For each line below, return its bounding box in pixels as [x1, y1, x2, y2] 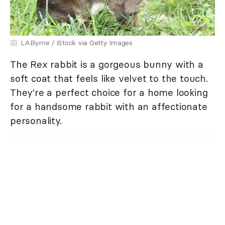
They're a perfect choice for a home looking [10, 86, 208, 98]
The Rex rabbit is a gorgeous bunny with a [10, 58, 203, 70]
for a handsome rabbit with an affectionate [10, 100, 207, 113]
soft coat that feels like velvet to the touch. [10, 72, 208, 84]
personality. [10, 114, 62, 127]
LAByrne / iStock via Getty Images [21, 38, 133, 47]
